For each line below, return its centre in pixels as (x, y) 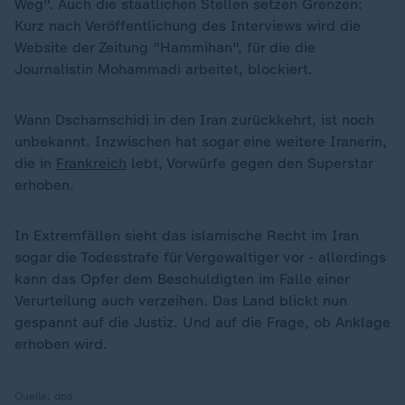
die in (35, 163)
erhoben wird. (61, 344)
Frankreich (91, 163)
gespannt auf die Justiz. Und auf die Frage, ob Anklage (202, 322)
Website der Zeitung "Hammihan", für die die (165, 47)
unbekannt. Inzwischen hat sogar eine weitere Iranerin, (201, 141)
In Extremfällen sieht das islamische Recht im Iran (187, 235)
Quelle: (34, 396)
